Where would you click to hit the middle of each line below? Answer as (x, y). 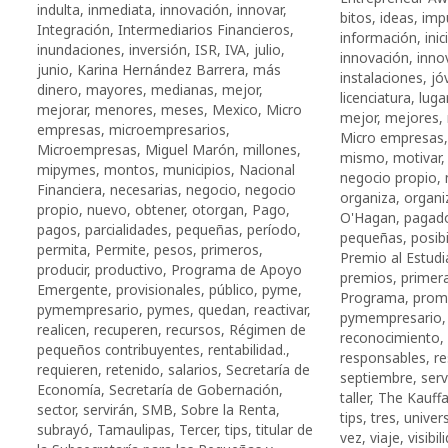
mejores (411, 117)
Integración (73, 29)
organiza (367, 197)
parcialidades (126, 229)
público (231, 289)
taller (354, 397)
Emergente (72, 289)
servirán (108, 409)
